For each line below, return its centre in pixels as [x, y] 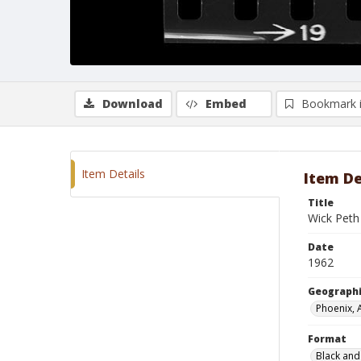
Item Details [113, 174]
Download [133, 104]
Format [327, 339]
